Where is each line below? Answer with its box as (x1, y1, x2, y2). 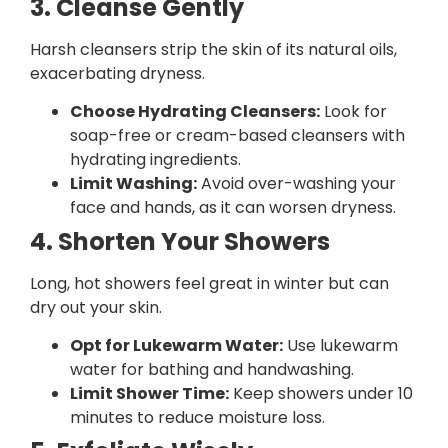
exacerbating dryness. (30, 61, 205, 85)
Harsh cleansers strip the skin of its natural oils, (30, 37, 397, 61)
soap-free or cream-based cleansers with (70, 123, 405, 147)
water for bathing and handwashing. (70, 358, 354, 382)
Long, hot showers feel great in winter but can (30, 271, 389, 295)
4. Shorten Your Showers (30, 224, 330, 258)
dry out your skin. (30, 295, 162, 319)
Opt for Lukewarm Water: (70, 334, 283, 358)
